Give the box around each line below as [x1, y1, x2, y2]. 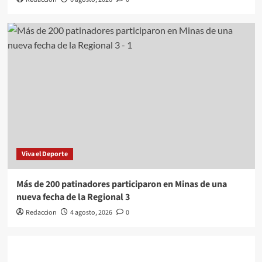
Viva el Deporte [21, 149, 68, 159]
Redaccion [25, 207, 57, 218]
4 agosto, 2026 [70, 207, 112, 218]
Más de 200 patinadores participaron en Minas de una [16, 177, 227, 191]
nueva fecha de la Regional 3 [16, 190, 130, 204]
